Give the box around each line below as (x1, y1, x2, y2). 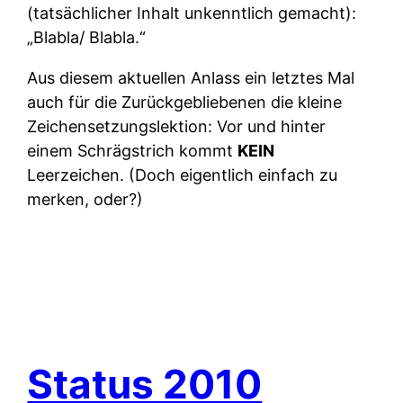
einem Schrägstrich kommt (27, 140, 238, 160)
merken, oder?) (27, 189, 144, 209)
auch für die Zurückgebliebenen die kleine (27, 92, 343, 112)
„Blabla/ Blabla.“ (27, 27, 147, 47)
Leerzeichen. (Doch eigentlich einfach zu (27, 165, 338, 184)
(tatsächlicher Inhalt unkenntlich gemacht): (27, 3, 357, 22)
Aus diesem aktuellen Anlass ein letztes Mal (27, 67, 355, 87)
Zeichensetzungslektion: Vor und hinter (27, 116, 327, 136)
